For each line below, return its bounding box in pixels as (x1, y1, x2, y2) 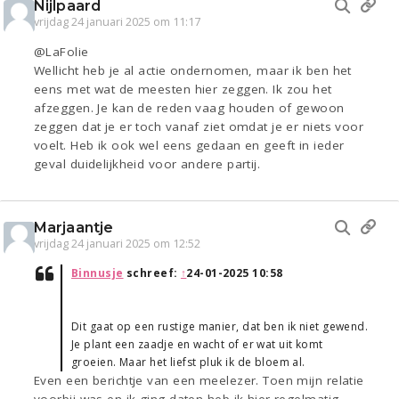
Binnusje (71, 265, 124, 281)
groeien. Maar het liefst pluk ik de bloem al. (71, 354, 305, 370)
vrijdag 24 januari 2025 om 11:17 (34, 14, 200, 30)
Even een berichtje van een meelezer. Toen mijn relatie (34, 372, 364, 389)
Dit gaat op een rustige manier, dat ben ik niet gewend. (71, 319, 369, 335)
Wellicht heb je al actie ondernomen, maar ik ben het (34, 62, 352, 79)
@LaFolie (34, 44, 89, 61)
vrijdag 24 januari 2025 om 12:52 (34, 236, 200, 252)
